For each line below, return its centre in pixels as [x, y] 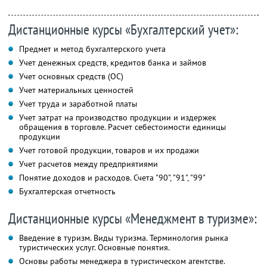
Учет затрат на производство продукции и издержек [118, 118]
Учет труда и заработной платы [78, 104]
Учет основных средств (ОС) [71, 77]
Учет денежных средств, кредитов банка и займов [113, 63]
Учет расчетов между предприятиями [89, 164]
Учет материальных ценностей [76, 90]
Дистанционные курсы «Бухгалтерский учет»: [123, 30]
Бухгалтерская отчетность [67, 192]
